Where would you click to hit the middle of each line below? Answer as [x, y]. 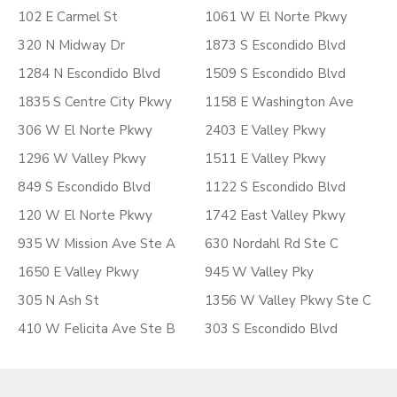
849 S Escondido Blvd [84, 187]
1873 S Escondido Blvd [275, 45]
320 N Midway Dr [71, 45]
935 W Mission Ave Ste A [97, 244]
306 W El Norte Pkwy [85, 130]
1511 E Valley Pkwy [265, 159]
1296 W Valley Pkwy [82, 159]
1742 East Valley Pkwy [275, 215]
